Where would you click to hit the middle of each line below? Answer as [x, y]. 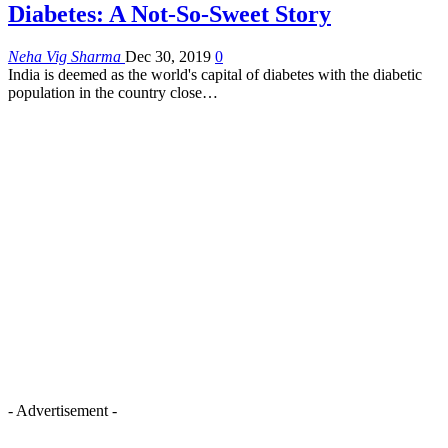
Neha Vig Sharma [66, 56]
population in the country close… [113, 92]
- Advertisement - [62, 410]
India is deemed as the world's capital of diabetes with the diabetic [215, 74]
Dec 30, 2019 [168, 56]
